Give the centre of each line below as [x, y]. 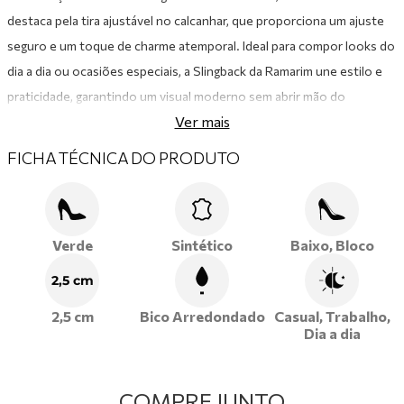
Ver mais [202, 122]
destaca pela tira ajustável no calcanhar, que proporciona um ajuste [196, 21]
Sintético [202, 245]
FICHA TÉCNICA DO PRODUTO [124, 158]
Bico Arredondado [202, 317]
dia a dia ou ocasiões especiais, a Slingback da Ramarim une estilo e [195, 71]
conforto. [36, 122]
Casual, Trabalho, [332, 317]
